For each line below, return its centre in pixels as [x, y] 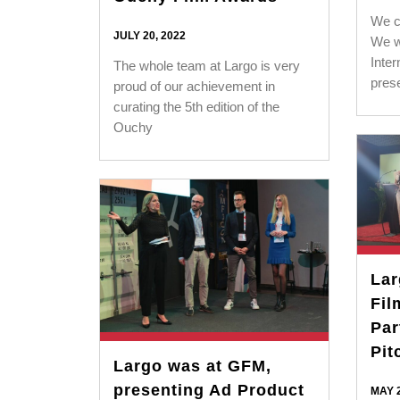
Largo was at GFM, [192, 366]
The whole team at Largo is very [206, 65]
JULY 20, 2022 [149, 35]
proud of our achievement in [194, 86]
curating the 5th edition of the [196, 106]
